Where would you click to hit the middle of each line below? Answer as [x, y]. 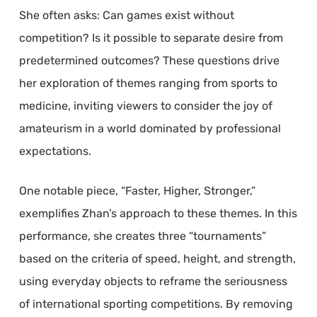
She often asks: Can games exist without [126, 15]
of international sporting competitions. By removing [156, 304]
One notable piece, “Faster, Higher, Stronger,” [137, 190]
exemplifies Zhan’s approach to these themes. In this [158, 213]
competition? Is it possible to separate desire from [151, 38]
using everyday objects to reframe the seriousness [153, 281]
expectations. [55, 151]
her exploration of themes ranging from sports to [148, 83]
